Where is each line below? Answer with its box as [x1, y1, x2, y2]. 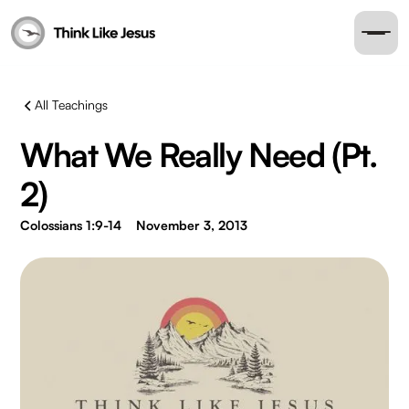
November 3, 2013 [136, 217, 248, 233]
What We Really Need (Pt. [20, 134, 376, 175]
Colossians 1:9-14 [20, 217, 122, 233]
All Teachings [35, 97, 109, 112]
